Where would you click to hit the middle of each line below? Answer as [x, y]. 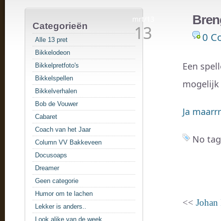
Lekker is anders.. [61, 206]
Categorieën [60, 26]
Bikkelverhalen [56, 91]
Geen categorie [57, 181]
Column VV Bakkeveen [68, 142]
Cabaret [46, 117]
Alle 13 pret [51, 40]
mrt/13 [143, 19]
